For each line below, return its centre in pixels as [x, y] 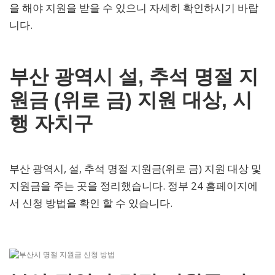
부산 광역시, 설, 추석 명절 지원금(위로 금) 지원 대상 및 [135, 169]
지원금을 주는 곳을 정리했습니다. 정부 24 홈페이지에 [134, 186]
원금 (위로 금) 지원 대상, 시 [131, 100]
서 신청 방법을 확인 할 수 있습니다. [91, 203]
